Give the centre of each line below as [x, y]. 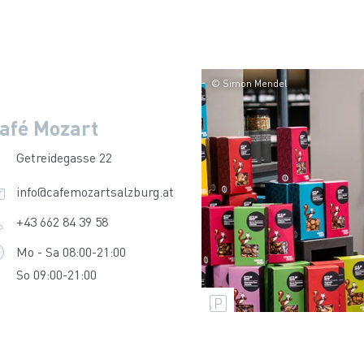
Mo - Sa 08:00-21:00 [71, 251]
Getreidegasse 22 [64, 157]
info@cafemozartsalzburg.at [95, 191]
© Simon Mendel [249, 83]
